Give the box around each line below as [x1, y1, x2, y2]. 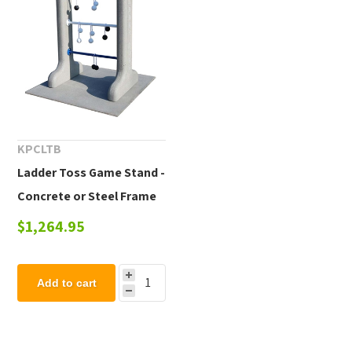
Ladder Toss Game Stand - [16, 163, 165, 181]
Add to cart [36, 276, 97, 289]
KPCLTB [16, 140, 61, 157]
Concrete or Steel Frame [16, 187, 156, 204]
